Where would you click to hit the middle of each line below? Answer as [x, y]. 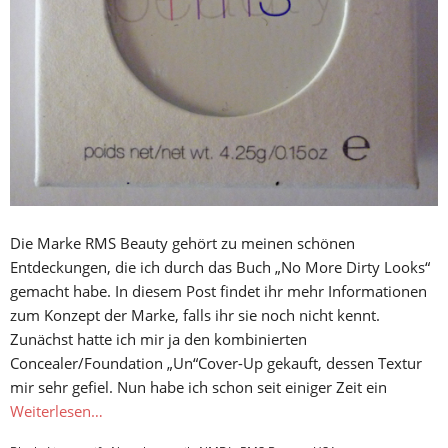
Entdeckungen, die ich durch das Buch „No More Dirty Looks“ [220, 267]
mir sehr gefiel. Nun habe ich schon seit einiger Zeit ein [198, 387]
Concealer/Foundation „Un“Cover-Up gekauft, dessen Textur [216, 363]
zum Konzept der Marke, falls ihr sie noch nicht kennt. [195, 315]
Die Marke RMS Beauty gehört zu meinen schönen [182, 243]
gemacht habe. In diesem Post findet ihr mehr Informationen [218, 291]
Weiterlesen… [56, 411]
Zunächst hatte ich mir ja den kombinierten [158, 339]
